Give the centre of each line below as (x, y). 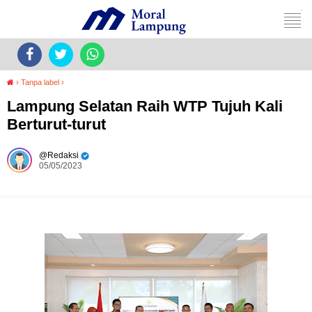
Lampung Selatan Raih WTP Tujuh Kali (145, 106)
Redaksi (63, 155)
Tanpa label (40, 82)
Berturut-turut (56, 124)
